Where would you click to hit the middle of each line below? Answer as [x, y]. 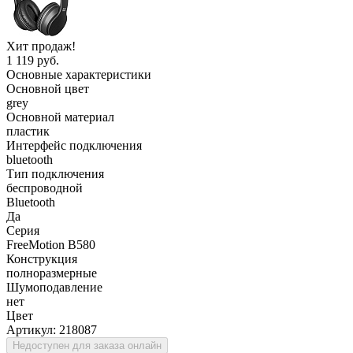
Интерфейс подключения [74, 145]
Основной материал [60, 117]
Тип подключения [55, 173]
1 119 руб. [33, 60]
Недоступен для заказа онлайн [87, 345]
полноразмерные [52, 273]
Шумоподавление [54, 287]
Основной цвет [48, 88]
